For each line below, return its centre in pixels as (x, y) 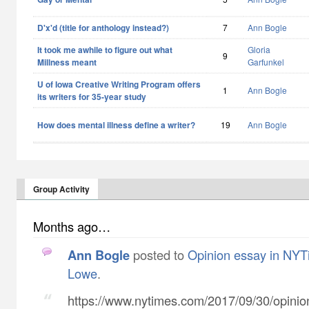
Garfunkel (266, 62)
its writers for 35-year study (92, 97)
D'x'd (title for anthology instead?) (103, 28)
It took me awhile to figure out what (105, 50)
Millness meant (67, 62)
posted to (159, 255)
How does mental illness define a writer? (116, 125)
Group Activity (61, 189)
